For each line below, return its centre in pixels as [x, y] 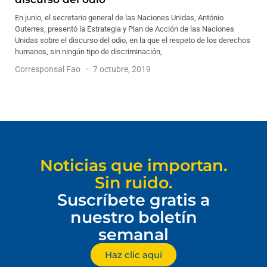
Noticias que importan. [133, 165]
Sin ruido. [133, 183]
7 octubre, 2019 [121, 69]
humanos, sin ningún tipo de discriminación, [89, 52]
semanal [133, 235]
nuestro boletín [133, 217]
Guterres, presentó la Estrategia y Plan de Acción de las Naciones [125, 29]
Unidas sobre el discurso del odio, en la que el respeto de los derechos [133, 40]
